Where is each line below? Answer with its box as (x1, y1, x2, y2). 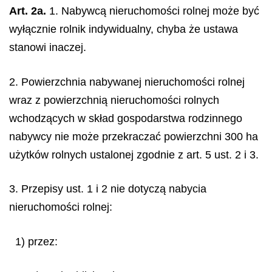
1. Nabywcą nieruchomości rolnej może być (46, 5, 259, 17)
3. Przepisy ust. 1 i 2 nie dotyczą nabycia (9, 183, 206, 195)
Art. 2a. (9, 5, 46, 17)
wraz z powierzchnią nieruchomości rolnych (9, 93, 219, 106)
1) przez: (15, 235, 58, 248)
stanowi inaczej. (9, 41, 86, 53)
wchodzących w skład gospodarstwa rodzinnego (9, 112, 242, 124)
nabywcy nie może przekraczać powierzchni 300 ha (9, 130, 258, 143)
